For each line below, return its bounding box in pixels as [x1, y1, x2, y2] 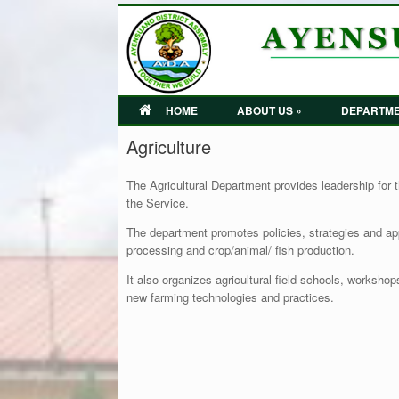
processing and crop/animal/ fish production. [126, 240, 354, 258]
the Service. [126, 193, 189, 211]
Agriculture [126, 133, 211, 159]
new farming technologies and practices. [126, 288, 334, 305]
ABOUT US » [237, 102, 302, 118]
